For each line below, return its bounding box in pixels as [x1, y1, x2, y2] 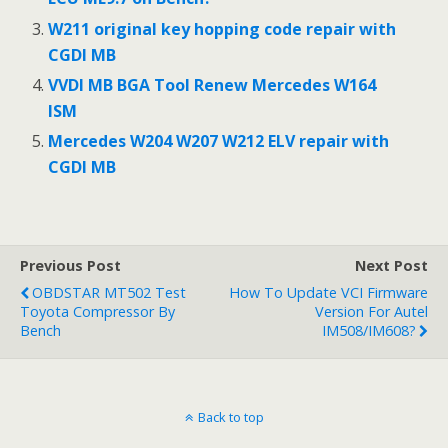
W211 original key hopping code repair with [48, 17, 397, 40]
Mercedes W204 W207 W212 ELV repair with [48, 129, 390, 152]
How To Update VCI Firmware [229, 282, 428, 302]
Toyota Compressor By [20, 301, 175, 321]
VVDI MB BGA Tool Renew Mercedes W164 [48, 73, 377, 96]
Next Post [355, 255, 428, 275]
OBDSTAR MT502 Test [32, 282, 186, 302]
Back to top [197, 407, 264, 426]
